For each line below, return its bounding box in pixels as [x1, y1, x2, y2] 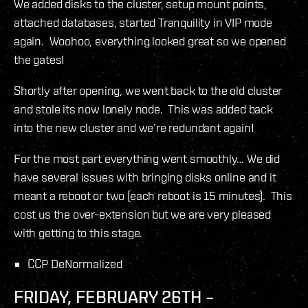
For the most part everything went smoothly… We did [14, 151, 280, 166]
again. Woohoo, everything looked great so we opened [14, 34, 286, 49]
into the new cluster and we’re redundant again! [14, 120, 254, 135]
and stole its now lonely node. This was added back [14, 102, 273, 117]
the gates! [14, 52, 65, 67]
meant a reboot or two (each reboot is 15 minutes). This [14, 188, 292, 203]
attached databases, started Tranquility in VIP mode [14, 15, 272, 30]
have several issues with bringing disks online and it [14, 170, 276, 185]
